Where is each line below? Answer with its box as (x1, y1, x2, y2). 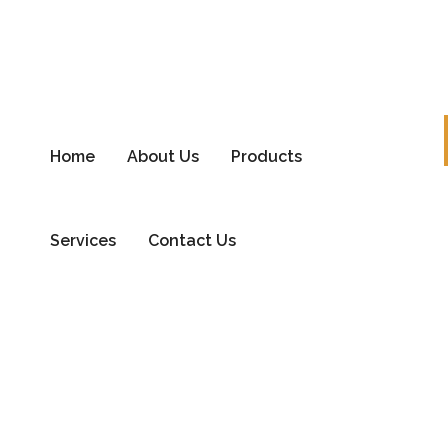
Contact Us (147, 231, 236, 250)
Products (230, 147, 302, 166)
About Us (126, 147, 199, 166)
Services (49, 231, 116, 250)
